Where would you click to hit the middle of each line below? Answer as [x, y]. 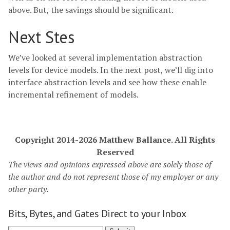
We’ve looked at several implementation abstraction [105, 57]
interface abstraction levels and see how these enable [107, 82]
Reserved [115, 152]
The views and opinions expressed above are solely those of [110, 164]
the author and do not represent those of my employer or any [113, 176]
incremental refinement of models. [73, 94]
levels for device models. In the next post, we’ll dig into [111, 70]
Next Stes [41, 37]
